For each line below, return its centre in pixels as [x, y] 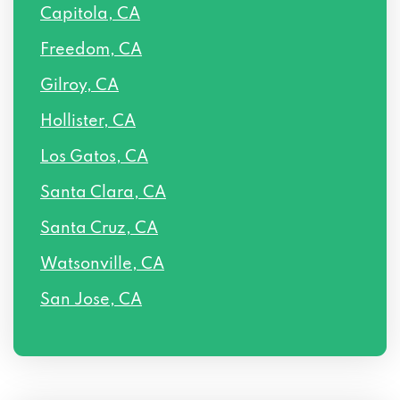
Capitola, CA [90, 14]
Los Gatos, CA [94, 157]
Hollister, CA [88, 121]
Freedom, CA [91, 50]
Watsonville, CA [102, 264]
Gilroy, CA [79, 86]
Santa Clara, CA [103, 193]
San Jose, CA [91, 300]
